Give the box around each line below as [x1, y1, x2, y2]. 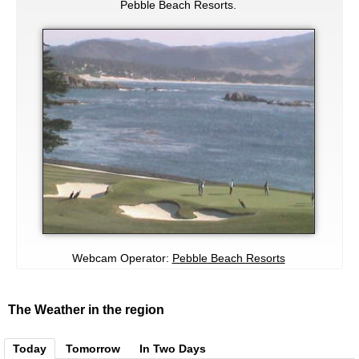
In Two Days [139, 341, 206, 355]
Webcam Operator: [71, 251, 172, 264]
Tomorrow [66, 341, 120, 355]
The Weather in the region [8, 302, 164, 317]
